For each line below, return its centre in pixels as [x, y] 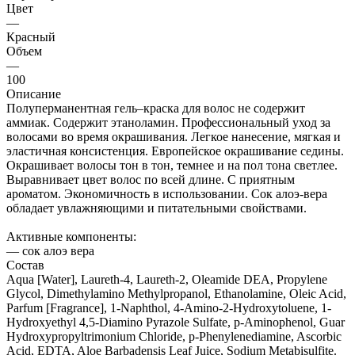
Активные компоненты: [71, 236]
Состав [25, 265]
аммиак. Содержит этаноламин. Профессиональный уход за [168, 122]
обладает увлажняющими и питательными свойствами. [157, 208]
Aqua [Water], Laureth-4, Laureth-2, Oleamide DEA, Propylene [167, 279]
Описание [34, 94]
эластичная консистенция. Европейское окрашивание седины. [175, 151]
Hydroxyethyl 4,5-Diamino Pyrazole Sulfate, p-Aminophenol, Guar [176, 322]
